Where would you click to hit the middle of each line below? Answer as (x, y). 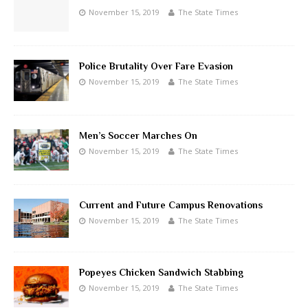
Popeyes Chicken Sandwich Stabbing (161, 273)
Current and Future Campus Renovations (171, 205)
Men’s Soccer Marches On (138, 136)
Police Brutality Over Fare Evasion (156, 66)
